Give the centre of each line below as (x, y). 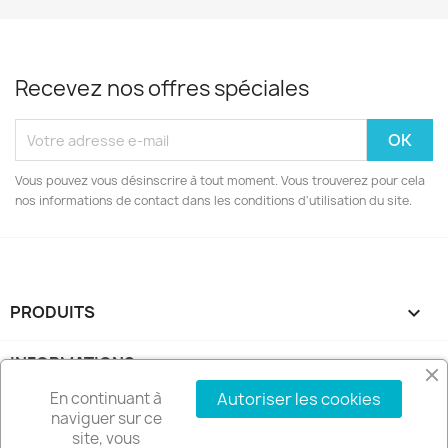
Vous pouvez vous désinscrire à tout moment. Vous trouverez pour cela (220, 180)
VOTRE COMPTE (74, 414)
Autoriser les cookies (299, 399)
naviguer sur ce (106, 418)
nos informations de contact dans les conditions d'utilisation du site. (213, 200)
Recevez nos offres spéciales (162, 88)
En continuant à (106, 398)
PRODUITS (52, 312)
